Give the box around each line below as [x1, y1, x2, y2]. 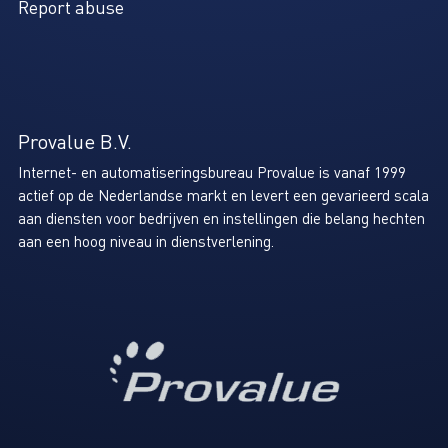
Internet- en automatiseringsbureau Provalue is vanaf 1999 [17, 162, 406, 183]
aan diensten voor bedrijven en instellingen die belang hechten [17, 208, 425, 229]
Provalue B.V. [17, 128, 132, 155]
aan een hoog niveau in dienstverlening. [17, 231, 274, 252]
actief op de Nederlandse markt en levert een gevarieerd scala [17, 185, 429, 206]
